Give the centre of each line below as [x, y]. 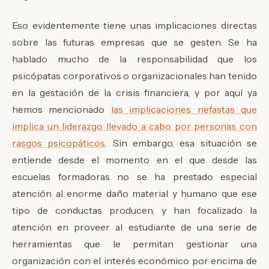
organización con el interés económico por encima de [134, 261]
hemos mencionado [62, 110]
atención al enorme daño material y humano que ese [134, 194]
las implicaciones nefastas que [184, 110]
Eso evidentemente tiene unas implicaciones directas [134, 26]
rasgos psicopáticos [59, 143]
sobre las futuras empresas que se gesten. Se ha [134, 42]
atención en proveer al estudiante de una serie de [134, 227]
